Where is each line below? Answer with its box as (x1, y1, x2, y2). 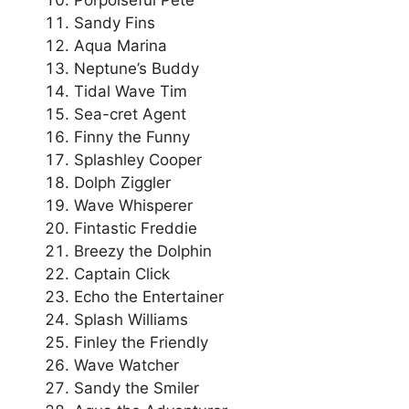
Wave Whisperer (74, 195, 193, 215)
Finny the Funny (74, 127, 190, 146)
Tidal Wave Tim (74, 81, 187, 100)
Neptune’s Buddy (74, 58, 199, 78)
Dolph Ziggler (74, 173, 171, 192)
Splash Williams (74, 309, 188, 329)
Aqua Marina (74, 36, 167, 55)
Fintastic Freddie (74, 218, 197, 237)
